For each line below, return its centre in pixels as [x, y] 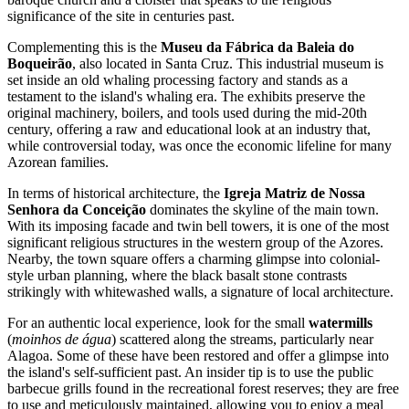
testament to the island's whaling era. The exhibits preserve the [186, 97]
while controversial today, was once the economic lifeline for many [199, 146]
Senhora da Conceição [77, 210]
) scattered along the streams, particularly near [242, 340]
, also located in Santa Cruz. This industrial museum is [228, 64]
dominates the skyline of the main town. [262, 210]
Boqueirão [40, 64]
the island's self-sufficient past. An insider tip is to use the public [190, 372]
